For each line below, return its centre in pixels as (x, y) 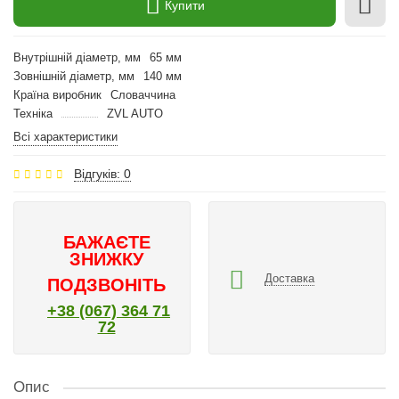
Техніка (33, 114)
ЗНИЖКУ (106, 259)
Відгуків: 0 (102, 174)
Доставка (289, 278)
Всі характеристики (65, 137)
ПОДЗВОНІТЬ (106, 285)
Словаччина (143, 95)
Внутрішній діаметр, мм (77, 57)
